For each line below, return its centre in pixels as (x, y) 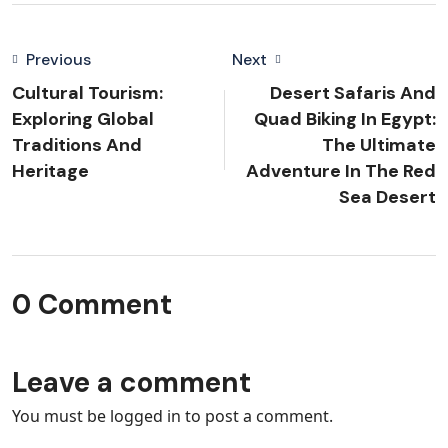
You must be (61, 416)
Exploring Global (83, 119)
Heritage (50, 171)
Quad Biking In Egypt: (345, 119)
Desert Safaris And (353, 93)
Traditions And (77, 145)
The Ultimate (379, 145)
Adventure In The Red (341, 171)
